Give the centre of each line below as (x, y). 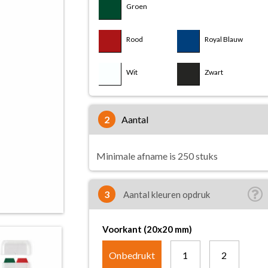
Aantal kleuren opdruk (165, 194)
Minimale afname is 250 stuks (157, 156)
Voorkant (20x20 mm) (147, 229)
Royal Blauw (224, 39)
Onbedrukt (132, 255)
